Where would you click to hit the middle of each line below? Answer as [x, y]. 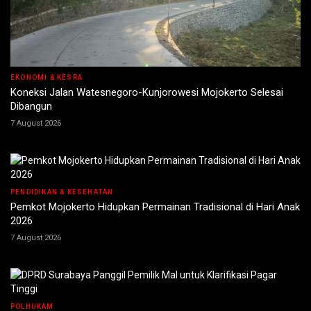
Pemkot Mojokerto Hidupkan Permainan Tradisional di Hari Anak [155, 207]
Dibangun [31, 107]
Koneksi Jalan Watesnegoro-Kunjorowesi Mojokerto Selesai [147, 93]
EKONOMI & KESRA [47, 78]
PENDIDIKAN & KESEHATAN [62, 192]
